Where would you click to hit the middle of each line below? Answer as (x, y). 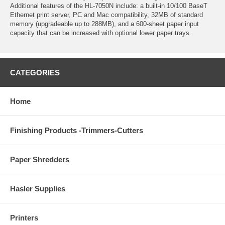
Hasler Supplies (38, 188)
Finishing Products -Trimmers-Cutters (77, 130)
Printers (24, 217)
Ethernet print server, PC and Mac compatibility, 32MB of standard (106, 15)
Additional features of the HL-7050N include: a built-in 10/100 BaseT (109, 6)
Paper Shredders (40, 159)
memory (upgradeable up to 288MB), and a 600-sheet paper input (104, 24)
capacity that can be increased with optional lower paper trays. (101, 33)
